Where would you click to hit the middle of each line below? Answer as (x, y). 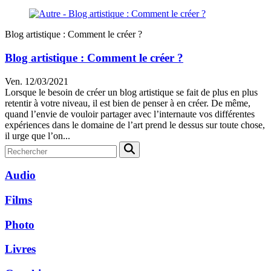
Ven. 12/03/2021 (37, 81)
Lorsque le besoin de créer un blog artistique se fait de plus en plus (131, 92)
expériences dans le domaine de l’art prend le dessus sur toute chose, (135, 125)
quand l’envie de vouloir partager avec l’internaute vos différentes (130, 114)
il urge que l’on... (38, 135)
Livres (20, 249)
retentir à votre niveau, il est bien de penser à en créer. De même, (128, 103)
